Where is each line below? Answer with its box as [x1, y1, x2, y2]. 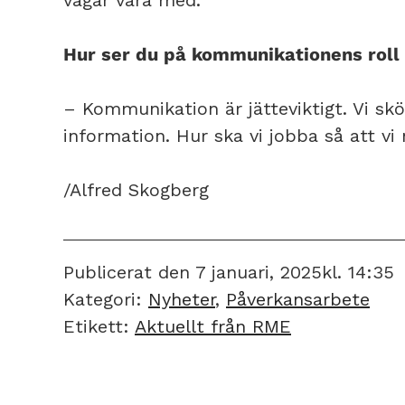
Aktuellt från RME [135, 315, 291, 337]
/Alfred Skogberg [63, 178, 209, 201]
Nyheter [148, 287, 215, 310]
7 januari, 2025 [195, 260, 322, 283]
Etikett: [63, 315, 135, 337]
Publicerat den [63, 260, 190, 283]
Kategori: [63, 287, 148, 310]
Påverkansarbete [226, 287, 370, 310]
